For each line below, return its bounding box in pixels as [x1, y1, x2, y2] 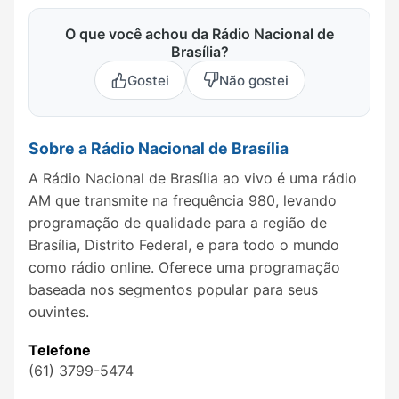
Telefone [28, 341, 91, 360]
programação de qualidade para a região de [28, 213, 327, 232]
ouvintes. [28, 302, 89, 321]
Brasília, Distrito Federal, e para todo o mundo [28, 235, 339, 254]
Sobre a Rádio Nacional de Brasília [28, 139, 289, 159]
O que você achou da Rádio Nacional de [65, 25, 334, 44]
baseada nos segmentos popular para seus [28, 280, 318, 298]
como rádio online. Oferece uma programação [28, 257, 340, 276]
